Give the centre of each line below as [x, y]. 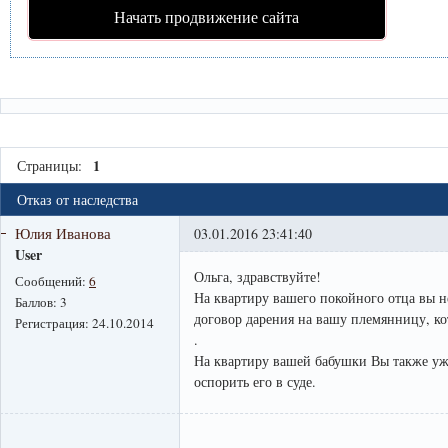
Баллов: [37, 302]
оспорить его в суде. [255, 382]
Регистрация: [53, 323]
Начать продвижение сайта [207, 16]
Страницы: [49, 165]
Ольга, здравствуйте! [257, 277]
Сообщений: [52, 281]
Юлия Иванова [63, 233]
